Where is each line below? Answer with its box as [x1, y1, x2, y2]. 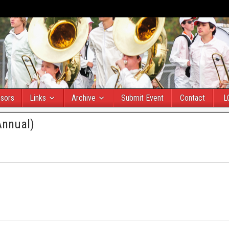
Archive [72, 93, 96, 103]
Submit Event [121, 93, 164, 103]
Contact [179, 93, 205, 103]
